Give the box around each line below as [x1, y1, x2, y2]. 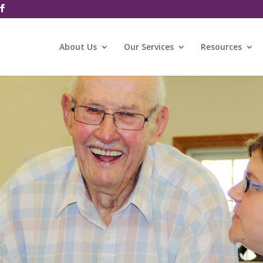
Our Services [123, 41, 174, 52]
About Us [59, 41, 97, 52]
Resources [200, 41, 242, 52]
